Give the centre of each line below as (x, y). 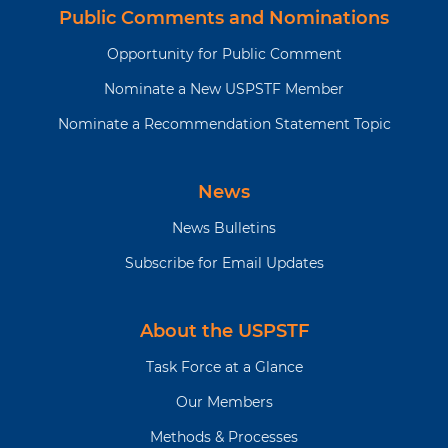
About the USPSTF (224, 331)
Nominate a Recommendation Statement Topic (224, 124)
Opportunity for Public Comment (224, 54)
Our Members (224, 402)
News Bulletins (224, 228)
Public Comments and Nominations (224, 18)
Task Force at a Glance (224, 367)
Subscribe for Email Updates (224, 263)
